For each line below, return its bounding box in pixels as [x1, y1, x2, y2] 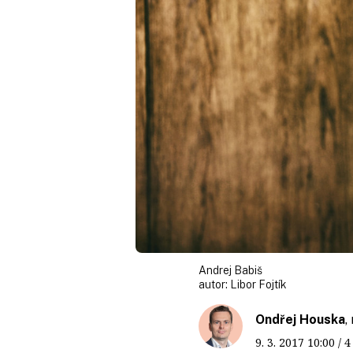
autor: [199, 277, 230, 291]
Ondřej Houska [255, 311, 345, 327]
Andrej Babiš [199, 263, 262, 277]
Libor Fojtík [230, 277, 287, 291]
